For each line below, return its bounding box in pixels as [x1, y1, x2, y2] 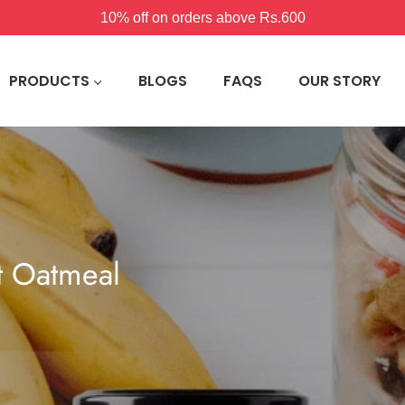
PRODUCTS [9, 71, 89, 91]
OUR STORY [298, 71, 381, 91]
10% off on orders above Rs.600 [99, 10, 306, 25]
